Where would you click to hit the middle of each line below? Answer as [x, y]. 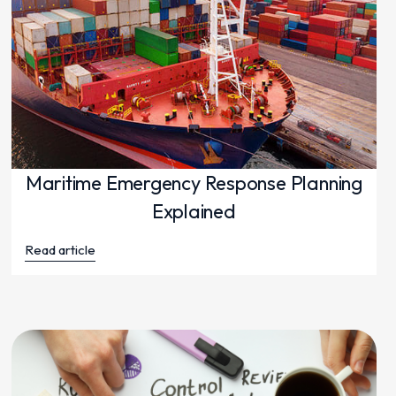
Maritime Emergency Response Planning [194, 183]
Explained [194, 212]
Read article [60, 250]
